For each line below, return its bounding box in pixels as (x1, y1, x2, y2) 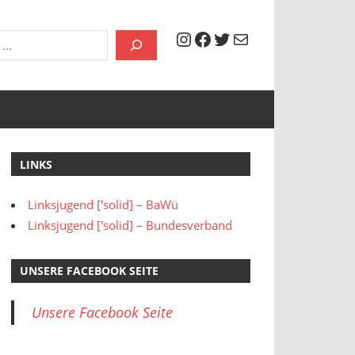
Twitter (212, 25, 273, 51)
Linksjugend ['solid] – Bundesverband (27, 216, 232, 233)
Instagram (174, 25, 262, 51)
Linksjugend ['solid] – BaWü (27, 196, 178, 212)
